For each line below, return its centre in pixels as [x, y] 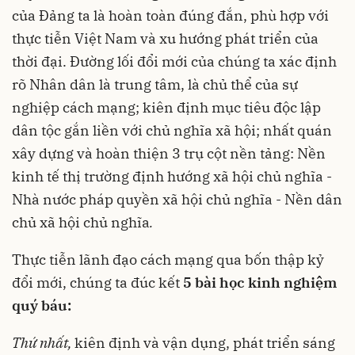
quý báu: [42, 305]
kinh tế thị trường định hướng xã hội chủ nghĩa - [172, 176]
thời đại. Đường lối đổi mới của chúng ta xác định [174, 61]
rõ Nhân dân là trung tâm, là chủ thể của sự [155, 84]
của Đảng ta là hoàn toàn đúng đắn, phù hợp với [170, 15]
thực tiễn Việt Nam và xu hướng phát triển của [165, 38]
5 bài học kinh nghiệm [260, 282]
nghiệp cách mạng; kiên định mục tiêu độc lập [166, 107]
